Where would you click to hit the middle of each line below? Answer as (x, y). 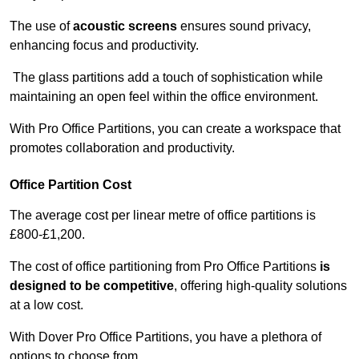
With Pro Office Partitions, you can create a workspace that (175, 129)
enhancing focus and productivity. (104, 46)
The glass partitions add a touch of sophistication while (166, 78)
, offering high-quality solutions (260, 286)
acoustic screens (125, 26)
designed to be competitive (92, 286)
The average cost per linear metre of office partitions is (163, 216)
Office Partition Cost (71, 185)
